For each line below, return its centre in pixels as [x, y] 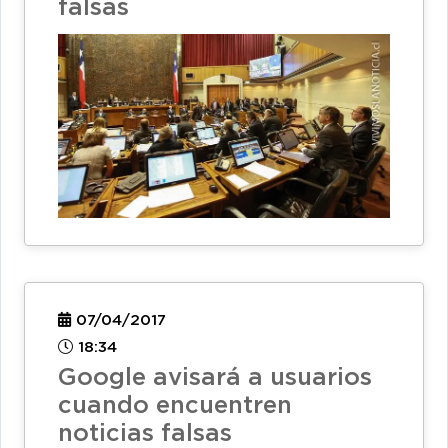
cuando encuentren [175, 405]
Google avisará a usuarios [215, 377]
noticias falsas [145, 433]
